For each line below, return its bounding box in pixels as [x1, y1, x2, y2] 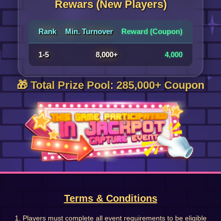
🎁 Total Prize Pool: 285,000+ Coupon [17, 79, 204, 91]
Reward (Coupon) [121, 27, 183, 36]
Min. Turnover [65, 27, 113, 36]
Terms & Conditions [64, 193, 157, 204]
